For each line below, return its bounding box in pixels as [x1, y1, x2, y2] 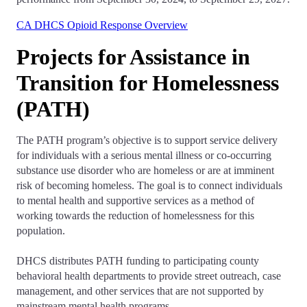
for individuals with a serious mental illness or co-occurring [16, 149, 271, 161]
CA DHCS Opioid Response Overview [16, 19, 188, 31]
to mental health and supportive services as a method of [16, 195, 254, 206]
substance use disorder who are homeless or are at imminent [16, 164, 274, 176]
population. [16, 225, 65, 236]
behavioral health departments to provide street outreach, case [16, 270, 281, 282]
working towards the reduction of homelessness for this [16, 210, 254, 221]
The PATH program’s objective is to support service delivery [16, 134, 278, 146]
